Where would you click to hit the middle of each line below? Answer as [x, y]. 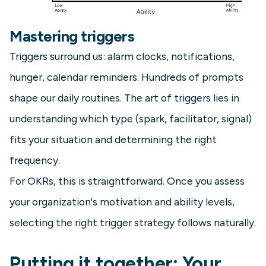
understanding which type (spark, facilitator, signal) [131, 118]
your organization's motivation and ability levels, [122, 201]
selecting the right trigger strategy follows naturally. [133, 222]
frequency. [35, 160]
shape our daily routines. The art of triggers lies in [124, 97]
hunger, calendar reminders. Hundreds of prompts [126, 77]
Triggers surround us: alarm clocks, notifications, [122, 56]
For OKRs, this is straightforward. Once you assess [127, 180]
